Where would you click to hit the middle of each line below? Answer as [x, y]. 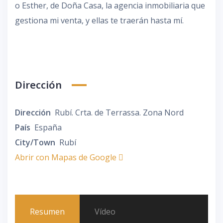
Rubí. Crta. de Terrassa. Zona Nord [119, 112]
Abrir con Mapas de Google [67, 157]
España [48, 127]
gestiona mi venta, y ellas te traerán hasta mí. [99, 20]
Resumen [47, 211]
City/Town [35, 142]
